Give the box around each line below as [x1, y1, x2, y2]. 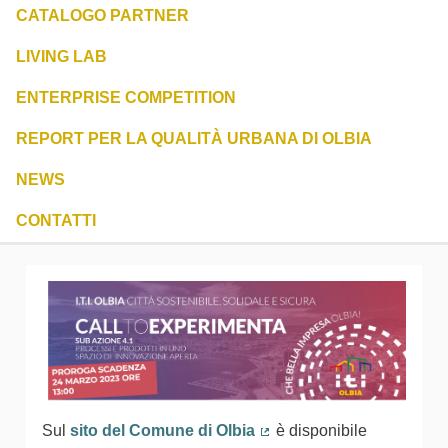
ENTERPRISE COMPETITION [16, 89, 236, 107]
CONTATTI [16, 212, 96, 230]
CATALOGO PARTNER [16, 7, 189, 25]
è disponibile [271, 421, 367, 439]
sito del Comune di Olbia [70, 421, 255, 439]
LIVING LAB [16, 48, 107, 66]
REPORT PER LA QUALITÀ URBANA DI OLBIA [16, 130, 372, 148]
